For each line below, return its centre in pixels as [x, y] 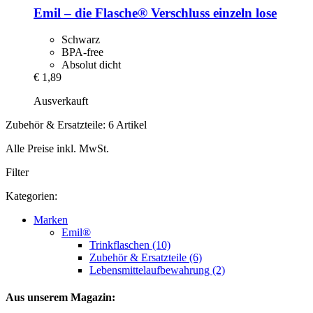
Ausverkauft [61, 101]
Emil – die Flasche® [90, 13]
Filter [17, 173]
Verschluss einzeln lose [212, 13]
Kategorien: [31, 196]
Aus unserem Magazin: [60, 298]
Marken [51, 220]
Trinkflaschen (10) [130, 245]
